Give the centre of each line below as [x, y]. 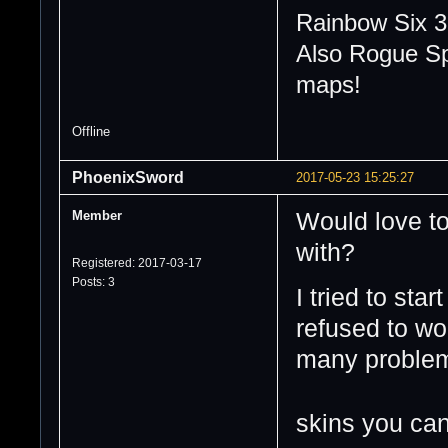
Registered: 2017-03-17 [137, 262]
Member [97, 215]
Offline [91, 131]
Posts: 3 [93, 281]
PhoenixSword [128, 177]
